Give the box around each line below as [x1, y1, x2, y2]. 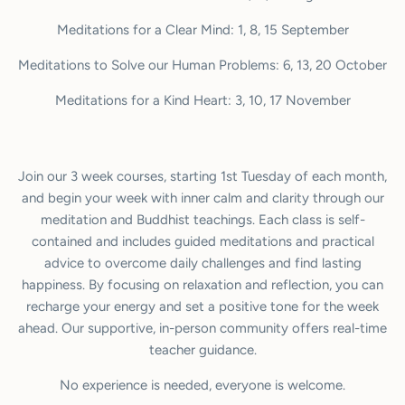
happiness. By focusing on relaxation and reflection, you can [22, 276, 383, 293]
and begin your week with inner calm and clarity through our [21, 189, 384, 206]
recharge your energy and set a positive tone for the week [26, 297, 379, 315]
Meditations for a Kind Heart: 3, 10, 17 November [54, 91, 351, 108]
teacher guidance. [148, 341, 257, 358]
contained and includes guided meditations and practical [31, 232, 374, 250]
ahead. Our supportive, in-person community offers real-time [18, 319, 387, 336]
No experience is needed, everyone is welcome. [60, 376, 345, 393]
